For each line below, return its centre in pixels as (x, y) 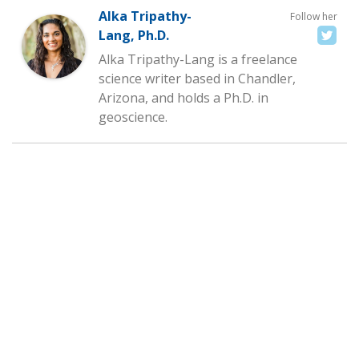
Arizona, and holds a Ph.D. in (184, 98)
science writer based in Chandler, (197, 79)
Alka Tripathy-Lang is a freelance (198, 60)
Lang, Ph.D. (134, 36)
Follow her (314, 17)
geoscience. (133, 117)
